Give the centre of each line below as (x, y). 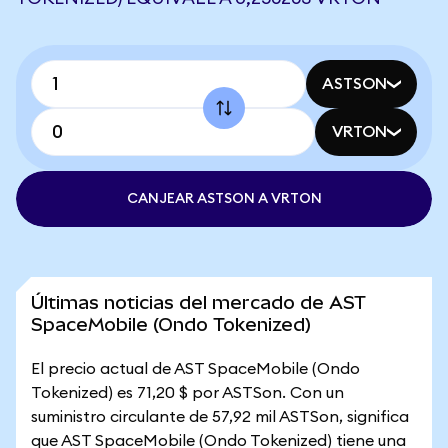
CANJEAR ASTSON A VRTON (224, 199)
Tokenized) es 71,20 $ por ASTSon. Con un (187, 393)
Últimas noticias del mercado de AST (198, 302)
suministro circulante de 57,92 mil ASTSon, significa (220, 417)
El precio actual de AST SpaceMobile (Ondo (195, 369)
